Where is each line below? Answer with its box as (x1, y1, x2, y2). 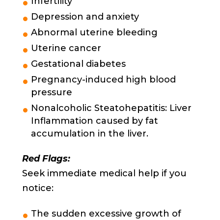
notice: (22, 182, 54, 193)
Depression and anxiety (30, 11, 139, 22)
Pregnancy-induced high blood (30, 74, 176, 85)
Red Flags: (22, 153, 70, 164)
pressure (30, 86, 72, 98)
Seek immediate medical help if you (22, 167, 187, 179)
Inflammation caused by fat (30, 115, 158, 126)
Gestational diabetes (30, 58, 126, 69)
